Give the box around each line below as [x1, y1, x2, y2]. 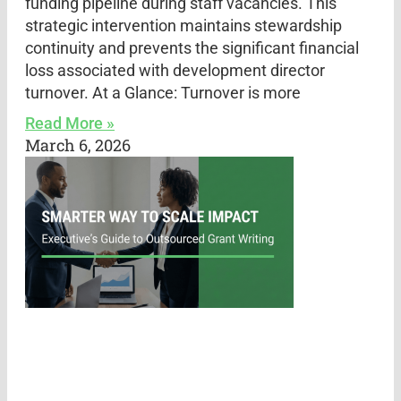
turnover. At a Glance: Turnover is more [25, 82, 301, 102]
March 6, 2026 [25, 133, 131, 156]
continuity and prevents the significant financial [25, 38, 359, 57]
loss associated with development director [25, 60, 325, 80]
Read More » [25, 113, 115, 132]
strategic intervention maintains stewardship [25, 15, 342, 35]
